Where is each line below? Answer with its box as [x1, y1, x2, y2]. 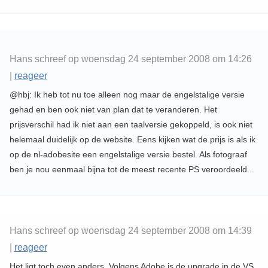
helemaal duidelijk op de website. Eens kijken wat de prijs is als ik [9, 135, 255, 145]
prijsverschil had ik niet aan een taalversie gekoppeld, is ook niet [9, 120, 252, 130]
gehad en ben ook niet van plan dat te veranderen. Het [9, 105, 217, 115]
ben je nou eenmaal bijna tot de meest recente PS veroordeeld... [9, 165, 254, 175]
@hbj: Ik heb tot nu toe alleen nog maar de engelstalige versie [9, 90, 245, 100]
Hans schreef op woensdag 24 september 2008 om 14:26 [9, 54, 254, 65]
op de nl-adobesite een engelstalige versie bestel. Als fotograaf [9, 150, 247, 160]
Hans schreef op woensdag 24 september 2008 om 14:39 [9, 226, 254, 236]
